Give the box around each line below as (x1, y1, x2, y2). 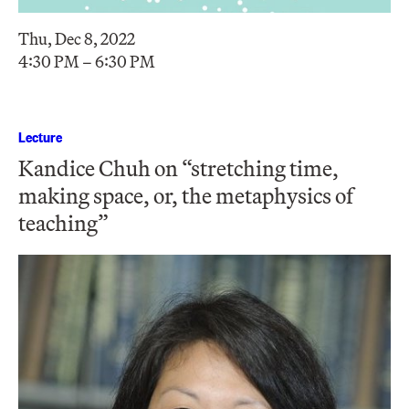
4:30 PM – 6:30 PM (18, 50, 155, 72)
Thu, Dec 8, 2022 (18, 27, 135, 49)
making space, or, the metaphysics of (18, 181, 353, 209)
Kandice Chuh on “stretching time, (18, 153, 339, 182)
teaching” (18, 208, 109, 236)
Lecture (18, 126, 62, 146)
